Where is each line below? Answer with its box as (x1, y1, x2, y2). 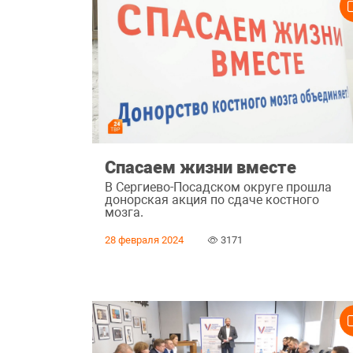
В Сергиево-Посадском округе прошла (105, 180, 333, 195)
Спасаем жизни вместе (105, 156, 297, 177)
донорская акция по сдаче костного (105, 192, 320, 208)
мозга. (105, 205, 144, 221)
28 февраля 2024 (105, 234, 184, 247)
